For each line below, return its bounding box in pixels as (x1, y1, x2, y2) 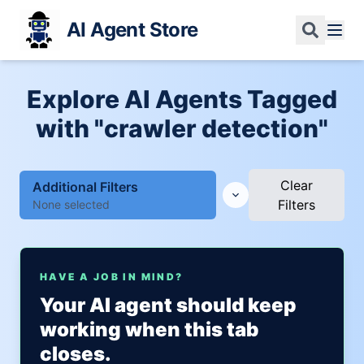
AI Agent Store (67, 18, 198, 41)
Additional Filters (32, 179, 138, 195)
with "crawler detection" (36, 114, 328, 143)
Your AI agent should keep (40, 293, 297, 317)
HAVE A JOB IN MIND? (40, 271, 184, 283)
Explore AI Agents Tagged (27, 84, 337, 114)
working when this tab (40, 318, 258, 341)
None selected (32, 197, 110, 211)
